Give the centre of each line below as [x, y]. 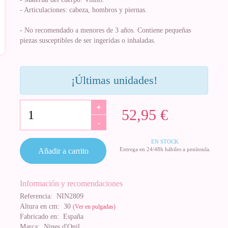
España [71, 217]
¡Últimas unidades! [114, 80]
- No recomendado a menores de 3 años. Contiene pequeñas [105, 30]
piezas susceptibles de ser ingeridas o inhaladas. [88, 40]
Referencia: [36, 196]
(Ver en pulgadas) [94, 207]
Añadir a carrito [63, 151]
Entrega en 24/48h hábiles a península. [165, 149]
